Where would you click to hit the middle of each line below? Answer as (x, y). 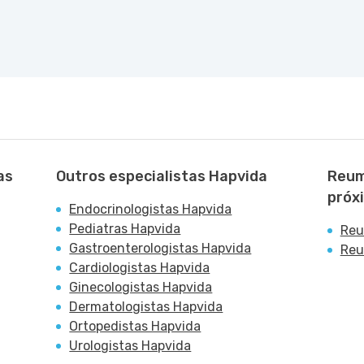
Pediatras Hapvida (125, 229)
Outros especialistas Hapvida (162, 176)
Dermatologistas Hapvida (146, 307)
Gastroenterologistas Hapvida (160, 248)
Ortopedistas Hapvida (135, 326)
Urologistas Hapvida (130, 346)
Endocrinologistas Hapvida (151, 209)
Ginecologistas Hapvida (141, 287)
